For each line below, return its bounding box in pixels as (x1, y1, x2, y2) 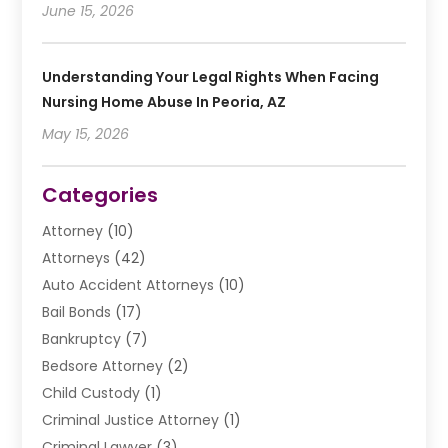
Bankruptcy (42, 328, 122, 349)
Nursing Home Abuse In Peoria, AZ (42, 91, 287, 112)
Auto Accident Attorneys (42, 274, 215, 295)
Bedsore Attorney (42, 355, 164, 376)
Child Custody (42, 382, 141, 403)
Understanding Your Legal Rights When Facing (42, 66, 380, 87)
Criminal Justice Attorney (42, 409, 220, 430)
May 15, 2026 (42, 123, 130, 144)
